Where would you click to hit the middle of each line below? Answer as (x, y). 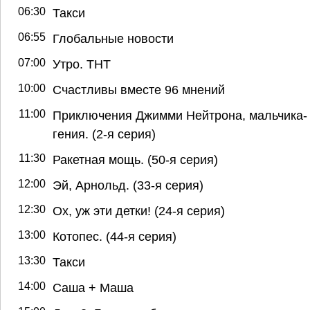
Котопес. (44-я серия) (115, 236)
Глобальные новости (113, 38)
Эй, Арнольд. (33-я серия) (128, 185)
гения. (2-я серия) (104, 134)
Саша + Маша (93, 287)
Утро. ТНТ (82, 64)
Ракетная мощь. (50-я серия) (135, 159)
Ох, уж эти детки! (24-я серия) (139, 210)
